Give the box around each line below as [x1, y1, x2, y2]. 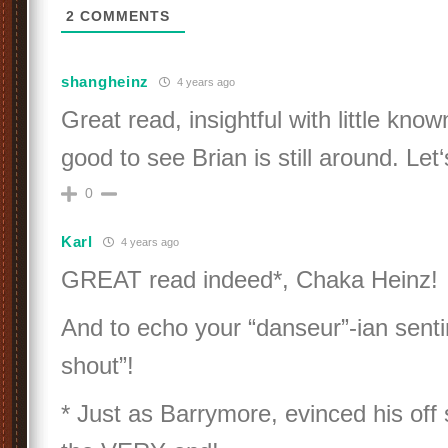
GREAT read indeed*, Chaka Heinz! [61, 266, 438, 293]
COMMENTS [75, 8, 170, 24]
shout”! [61, 352, 134, 379]
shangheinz [61, 72, 149, 90]
